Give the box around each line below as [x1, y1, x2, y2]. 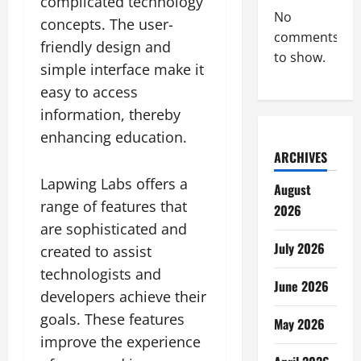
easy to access [40, 82, 138, 102]
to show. [273, 48, 326, 67]
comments [273, 28, 339, 47]
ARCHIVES [273, 147, 327, 168]
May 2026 [273, 314, 325, 334]
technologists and [40, 264, 161, 284]
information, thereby [40, 105, 180, 125]
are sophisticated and [40, 219, 187, 239]
